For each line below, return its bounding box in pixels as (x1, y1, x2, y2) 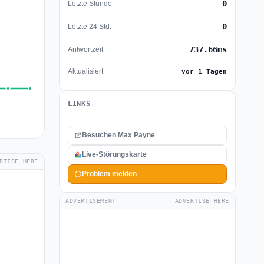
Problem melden (82, 170, 137, 178)
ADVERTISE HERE (174, 197, 229, 204)
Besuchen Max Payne (82, 131, 155, 139)
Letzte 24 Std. (68, 22, 111, 31)
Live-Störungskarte (82, 150, 147, 159)
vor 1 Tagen (181, 68, 227, 75)
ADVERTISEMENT (65, 197, 116, 204)
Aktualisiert (68, 67, 103, 75)
